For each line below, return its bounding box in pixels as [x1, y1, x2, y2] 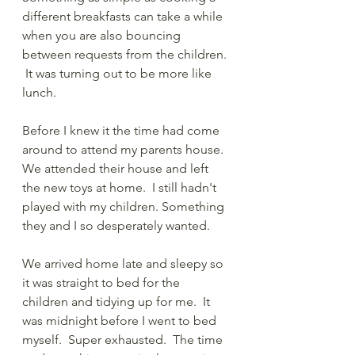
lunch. [22, 84, 63, 100]
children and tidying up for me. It [22, 293, 213, 309]
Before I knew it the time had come [22, 122, 223, 138]
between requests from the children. [22, 46, 230, 62]
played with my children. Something [22, 198, 227, 214]
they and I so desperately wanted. [22, 217, 213, 233]
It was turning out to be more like [22, 65, 215, 81]
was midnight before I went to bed [22, 312, 219, 328]
